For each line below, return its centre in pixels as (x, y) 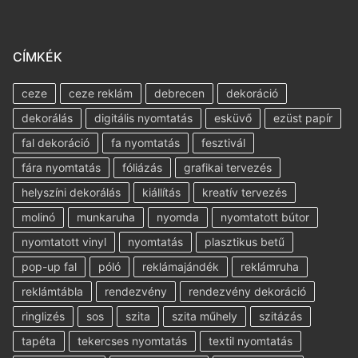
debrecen (179, 93)
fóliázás (142, 167)
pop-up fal (49, 266)
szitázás (280, 316)
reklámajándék (181, 266)
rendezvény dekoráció (247, 291)
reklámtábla (52, 291)
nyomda (178, 217)
